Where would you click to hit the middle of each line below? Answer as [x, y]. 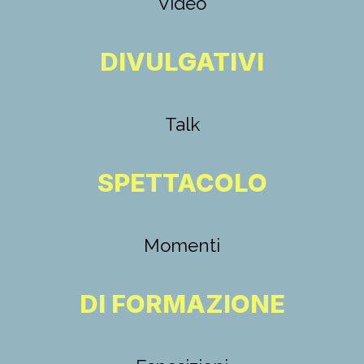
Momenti [182, 245]
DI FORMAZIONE [182, 303]
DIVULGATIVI [182, 61]
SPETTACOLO [182, 182]
